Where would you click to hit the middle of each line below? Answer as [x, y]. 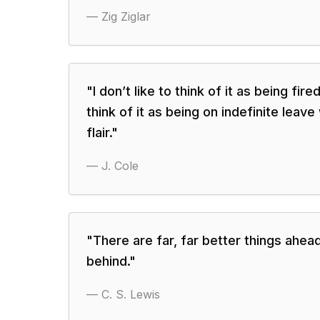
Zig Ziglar [126, 16]
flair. [99, 132]
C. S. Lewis [131, 294]
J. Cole [120, 166]
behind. [108, 261]
